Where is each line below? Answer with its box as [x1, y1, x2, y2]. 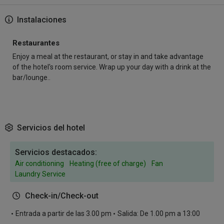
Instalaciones [15, 15, 66, 24]
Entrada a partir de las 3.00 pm [15, 209, 111, 217]
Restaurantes [12, 38, 59, 47]
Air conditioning [15, 159, 64, 167]
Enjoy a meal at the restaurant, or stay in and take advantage [12, 52, 203, 60]
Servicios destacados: [15, 147, 97, 157]
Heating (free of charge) [69, 159, 146, 167]
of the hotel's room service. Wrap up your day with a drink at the [12, 63, 211, 71]
